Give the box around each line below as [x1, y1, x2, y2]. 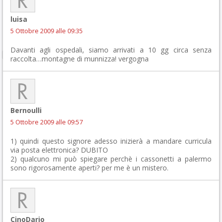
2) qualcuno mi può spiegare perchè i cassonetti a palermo [10, 154, 212, 164]
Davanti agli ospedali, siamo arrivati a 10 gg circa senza [10, 45, 212, 55]
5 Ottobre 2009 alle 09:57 [10, 118, 83, 126]
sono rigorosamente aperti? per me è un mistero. [10, 163, 168, 172]
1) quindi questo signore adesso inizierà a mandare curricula [10, 136, 212, 146]
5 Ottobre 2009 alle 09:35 [10, 27, 83, 35]
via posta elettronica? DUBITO [10, 145, 108, 155]
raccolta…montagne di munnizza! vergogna [10, 54, 149, 63]
